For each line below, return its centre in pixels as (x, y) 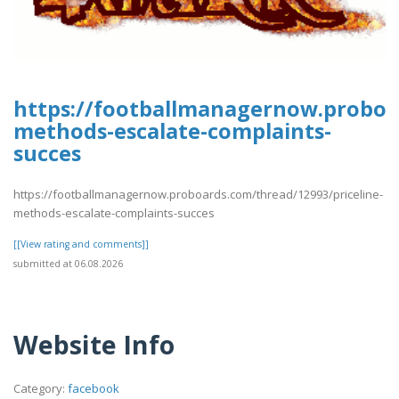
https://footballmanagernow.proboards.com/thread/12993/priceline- (198, 195)
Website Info (94, 345)
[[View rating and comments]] (81, 244)
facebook (94, 388)
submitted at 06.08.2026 (68, 264)
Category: (41, 388)
